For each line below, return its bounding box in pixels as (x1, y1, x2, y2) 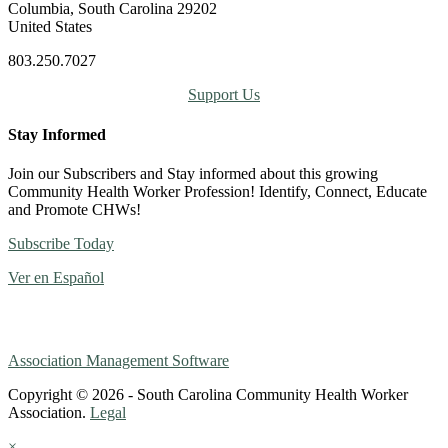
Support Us (188, 86, 260, 104)
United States (8, 18, 92, 36)
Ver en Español (8, 268, 104, 286)
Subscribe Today (8, 234, 114, 252)
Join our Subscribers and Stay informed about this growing (8, 164, 378, 182)
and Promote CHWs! (8, 200, 141, 218)
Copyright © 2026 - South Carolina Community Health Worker (8, 385, 408, 403)
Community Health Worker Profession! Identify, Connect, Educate (8, 182, 427, 200)
